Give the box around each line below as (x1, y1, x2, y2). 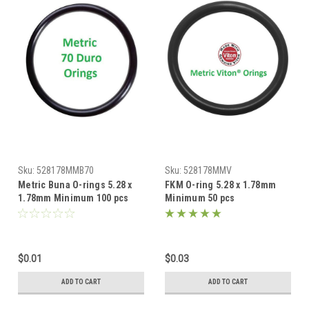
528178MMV (183, 165, 232, 177)
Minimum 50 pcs (165, 192, 235, 204)
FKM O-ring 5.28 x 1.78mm (165, 179, 276, 191)
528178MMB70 (37, 165, 94, 177)
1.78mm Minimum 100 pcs (18, 192, 129, 204)
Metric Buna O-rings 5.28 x (18, 179, 132, 191)
